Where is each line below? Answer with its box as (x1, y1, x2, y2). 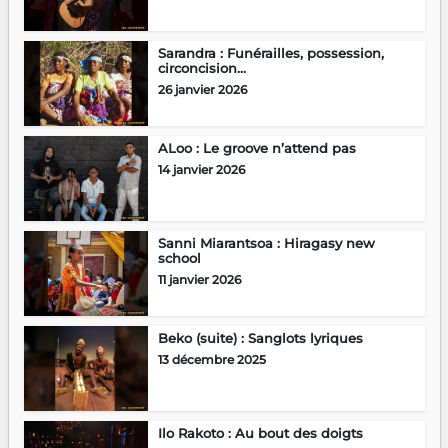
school (157, 250, 201, 267)
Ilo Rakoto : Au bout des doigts (157, 425, 363, 442)
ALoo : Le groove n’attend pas (157, 140, 356, 157)
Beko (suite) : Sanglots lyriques (157, 330, 363, 347)
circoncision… (157, 60, 246, 77)
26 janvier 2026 (157, 82, 247, 98)
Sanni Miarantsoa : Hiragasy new (157, 235, 375, 252)
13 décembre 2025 (157, 352, 266, 368)
